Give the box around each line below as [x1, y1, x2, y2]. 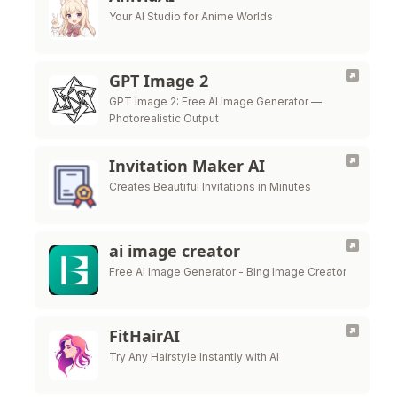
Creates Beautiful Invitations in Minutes [109, 180, 311, 193]
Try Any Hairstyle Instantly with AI [109, 350, 279, 363]
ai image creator [109, 240, 240, 261]
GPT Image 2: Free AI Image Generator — [109, 95, 322, 108]
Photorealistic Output [109, 112, 219, 125]
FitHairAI [109, 325, 180, 346]
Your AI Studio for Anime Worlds [109, 10, 273, 23]
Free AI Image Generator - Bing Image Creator [109, 265, 346, 278]
